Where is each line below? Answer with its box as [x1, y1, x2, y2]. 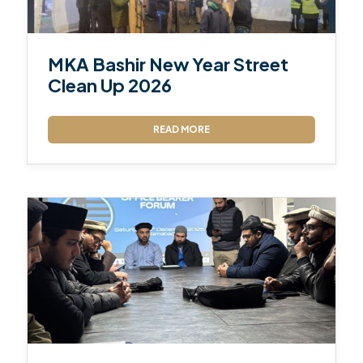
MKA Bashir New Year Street [48, 52, 289, 75]
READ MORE [153, 122, 210, 135]
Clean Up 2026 [48, 73, 173, 96]
